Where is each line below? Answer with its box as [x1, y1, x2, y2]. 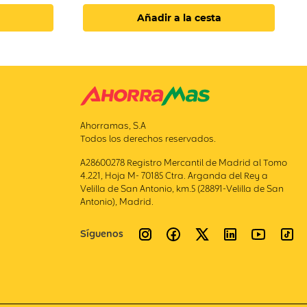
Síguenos [79, 227, 123, 240]
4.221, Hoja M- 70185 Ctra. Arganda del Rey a [79, 170, 268, 182]
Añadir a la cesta [136, 12, 221, 25]
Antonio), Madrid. [79, 196, 153, 208]
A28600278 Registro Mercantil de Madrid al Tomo [79, 157, 287, 169]
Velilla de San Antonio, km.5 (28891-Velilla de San [79, 183, 284, 195]
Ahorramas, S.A [79, 120, 146, 132]
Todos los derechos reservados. [79, 133, 216, 145]
